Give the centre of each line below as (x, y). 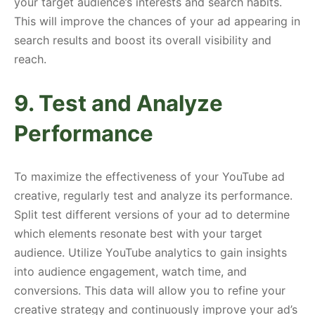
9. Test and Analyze (118, 104)
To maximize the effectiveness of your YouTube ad (149, 177)
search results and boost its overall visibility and (143, 40)
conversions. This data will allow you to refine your (150, 291)
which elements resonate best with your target (138, 234)
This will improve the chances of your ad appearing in (157, 21)
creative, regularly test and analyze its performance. (153, 196)
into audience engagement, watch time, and (130, 272)
